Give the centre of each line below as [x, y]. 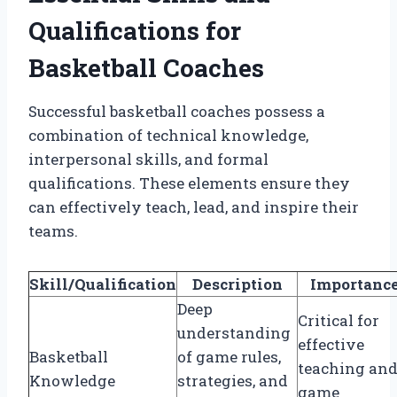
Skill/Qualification [103, 284]
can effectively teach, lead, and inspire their [194, 206]
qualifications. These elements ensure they [189, 183]
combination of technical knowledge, [168, 135]
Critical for [339, 320]
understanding [234, 332]
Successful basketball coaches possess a [177, 111]
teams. [53, 230]
